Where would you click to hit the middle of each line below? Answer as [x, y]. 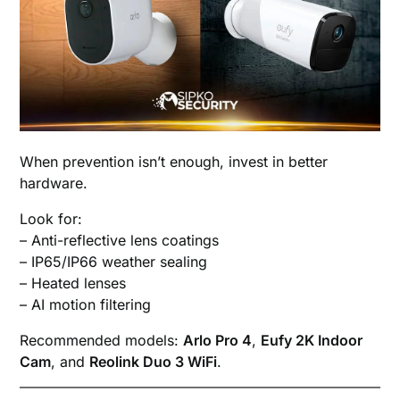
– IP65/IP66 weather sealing [114, 262]
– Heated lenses [73, 283]
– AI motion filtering [86, 305]
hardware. [54, 183]
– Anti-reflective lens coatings [120, 241]
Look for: [51, 219]
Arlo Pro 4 [218, 341]
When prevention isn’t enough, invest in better [174, 162]
